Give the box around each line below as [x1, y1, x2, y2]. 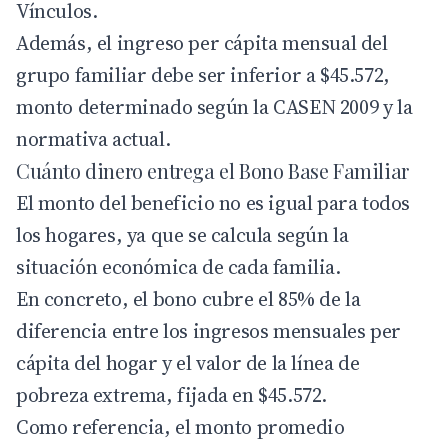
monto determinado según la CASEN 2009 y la [16, 93, 413, 122]
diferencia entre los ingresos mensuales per [16, 317, 401, 346]
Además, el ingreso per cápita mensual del [16, 29, 388, 58]
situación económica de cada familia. [16, 253, 341, 282]
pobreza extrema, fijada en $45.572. [16, 381, 328, 410]
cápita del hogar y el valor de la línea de [16, 349, 360, 378]
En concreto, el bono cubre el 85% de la [16, 285, 361, 314]
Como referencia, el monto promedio [16, 413, 345, 442]
